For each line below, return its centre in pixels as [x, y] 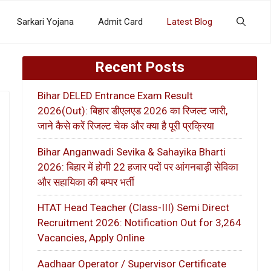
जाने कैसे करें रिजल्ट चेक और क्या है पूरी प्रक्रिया [126, 126]
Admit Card [120, 22]
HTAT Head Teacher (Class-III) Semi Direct [133, 208]
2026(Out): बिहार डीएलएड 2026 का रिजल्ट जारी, [132, 111]
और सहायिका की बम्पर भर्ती [86, 182]
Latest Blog [190, 22]
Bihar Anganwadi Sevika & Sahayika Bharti [132, 152]
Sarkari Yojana [45, 22]
